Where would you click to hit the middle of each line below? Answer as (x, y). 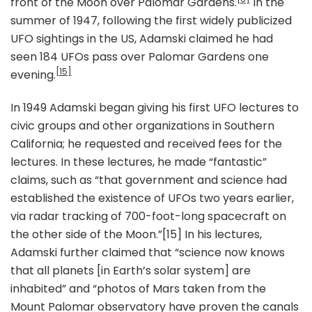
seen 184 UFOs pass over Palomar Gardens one (140, 57)
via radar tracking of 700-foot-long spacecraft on (148, 217)
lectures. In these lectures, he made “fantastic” (139, 162)
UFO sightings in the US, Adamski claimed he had (142, 39)
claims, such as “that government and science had (149, 180)
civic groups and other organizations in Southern (142, 126)
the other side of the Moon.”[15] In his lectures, (136, 235)
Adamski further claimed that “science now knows (148, 253)
